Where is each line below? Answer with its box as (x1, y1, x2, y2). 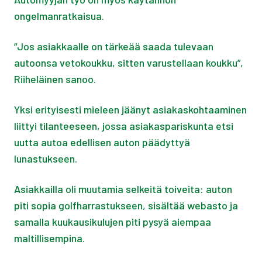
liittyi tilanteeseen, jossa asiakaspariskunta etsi (14, 119, 233, 132)
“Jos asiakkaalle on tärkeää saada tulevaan (14, 39, 213, 53)
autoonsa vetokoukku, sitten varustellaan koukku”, (14, 56, 243, 69)
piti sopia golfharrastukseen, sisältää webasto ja (14, 198, 238, 212)
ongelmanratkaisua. (14, 9, 104, 22)
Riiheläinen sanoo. (14, 72, 96, 85)
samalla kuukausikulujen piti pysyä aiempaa (14, 215, 211, 228)
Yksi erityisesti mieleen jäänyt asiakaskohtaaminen (14, 102, 247, 116)
